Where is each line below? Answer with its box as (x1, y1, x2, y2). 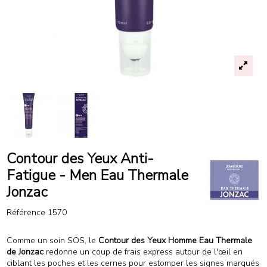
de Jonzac (6, 246, 44, 257)
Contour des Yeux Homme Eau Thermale (98, 234, 252, 246)
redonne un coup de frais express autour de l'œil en (43, 246, 243, 257)
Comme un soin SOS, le (6, 234, 98, 246)
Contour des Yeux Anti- (6, 148, 154, 168)
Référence (6, 206, 45, 218)
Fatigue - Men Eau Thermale (6, 165, 188, 185)
